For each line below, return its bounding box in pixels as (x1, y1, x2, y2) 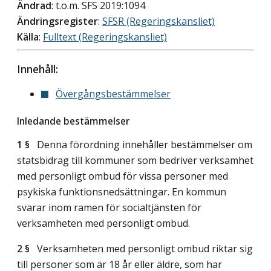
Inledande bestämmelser (17, 114, 129, 128)
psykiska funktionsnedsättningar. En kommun (17, 184, 226, 198)
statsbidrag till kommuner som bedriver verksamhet (17, 153, 253, 167)
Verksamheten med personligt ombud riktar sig (30, 241, 253, 255)
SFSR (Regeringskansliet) (102, 15, 215, 28)
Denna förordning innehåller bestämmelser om (30, 137, 252, 151)
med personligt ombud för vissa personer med (17, 169, 228, 183)
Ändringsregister (17, 15, 98, 28)
